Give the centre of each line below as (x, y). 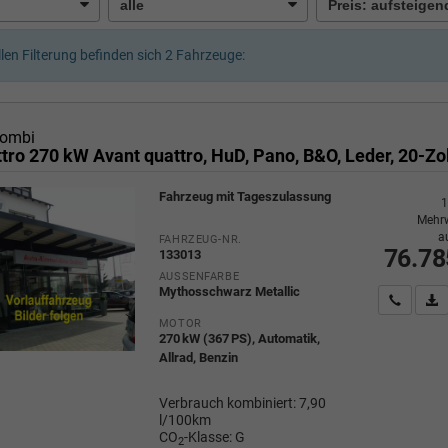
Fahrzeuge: (208, 56)
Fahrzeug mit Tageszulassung (244, 196)
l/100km (184, 421)
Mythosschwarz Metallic (229, 291)
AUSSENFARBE (195, 275)
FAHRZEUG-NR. (200, 238)
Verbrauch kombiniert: (228, 404)
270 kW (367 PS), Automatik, (239, 339)
